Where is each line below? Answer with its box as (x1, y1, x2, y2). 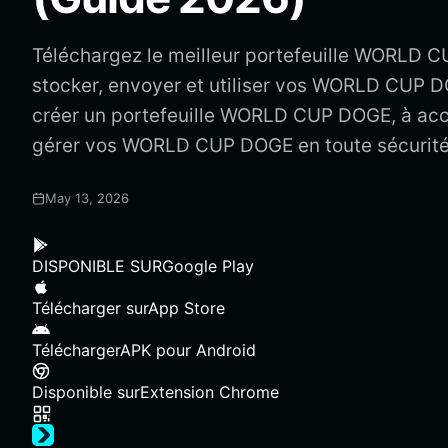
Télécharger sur (32, 298, 148, 318)
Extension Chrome (140, 382, 279, 402)
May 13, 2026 (45, 190, 129, 206)
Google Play (162, 256, 254, 276)
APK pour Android (120, 340, 256, 360)
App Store (148, 298, 225, 318)
